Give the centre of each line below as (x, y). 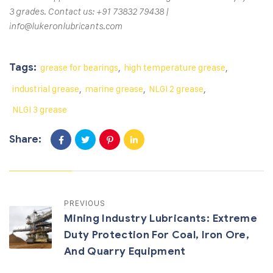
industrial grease (46, 88)
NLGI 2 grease (176, 88)
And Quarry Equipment (125, 251)
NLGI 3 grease (40, 109)
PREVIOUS (85, 203)
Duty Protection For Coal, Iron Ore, (157, 235)
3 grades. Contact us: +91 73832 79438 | (89, 11)
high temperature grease (175, 67)
